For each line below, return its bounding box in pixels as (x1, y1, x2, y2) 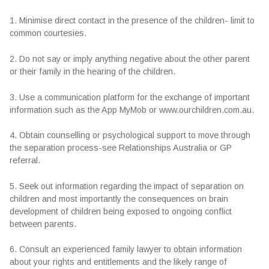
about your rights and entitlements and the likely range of (10, 257, 227, 267)
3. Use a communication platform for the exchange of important (10, 92, 250, 102)
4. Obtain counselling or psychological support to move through (10, 130, 250, 141)
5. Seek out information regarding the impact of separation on (10, 181, 244, 191)
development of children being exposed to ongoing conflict (10, 206, 232, 216)
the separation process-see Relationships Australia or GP (10, 143, 232, 153)
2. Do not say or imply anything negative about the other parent (10, 54, 250, 64)
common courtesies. (10, 28, 86, 38)
